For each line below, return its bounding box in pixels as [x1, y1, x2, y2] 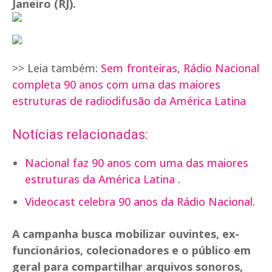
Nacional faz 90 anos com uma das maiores [25, 155, 248, 171]
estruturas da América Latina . [25, 172, 180, 187]
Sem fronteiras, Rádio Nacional [101, 61, 259, 76]
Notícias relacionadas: [12, 127, 148, 143]
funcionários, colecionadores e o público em [12, 243, 251, 258]
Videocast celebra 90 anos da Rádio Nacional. [25, 194, 255, 209]
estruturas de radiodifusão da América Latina [12, 93, 246, 109]
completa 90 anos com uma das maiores [12, 77, 220, 92]
